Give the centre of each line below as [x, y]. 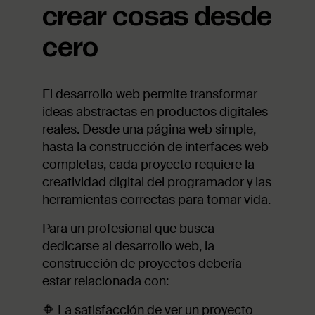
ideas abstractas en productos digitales [155, 111]
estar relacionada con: [105, 281]
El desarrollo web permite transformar [150, 94]
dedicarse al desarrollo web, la [128, 246]
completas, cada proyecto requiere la [148, 164]
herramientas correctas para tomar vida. [156, 199]
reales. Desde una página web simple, [149, 129]
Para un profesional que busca [128, 228]
